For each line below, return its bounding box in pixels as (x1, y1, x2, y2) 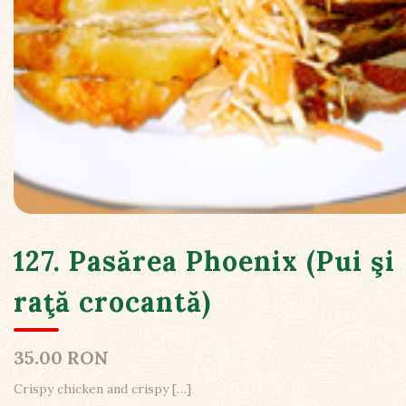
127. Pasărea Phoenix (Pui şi (14, 244, 395, 278)
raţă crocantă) (14, 285, 211, 319)
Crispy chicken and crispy (14, 381, 172, 397)
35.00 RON (14, 346, 109, 369)
